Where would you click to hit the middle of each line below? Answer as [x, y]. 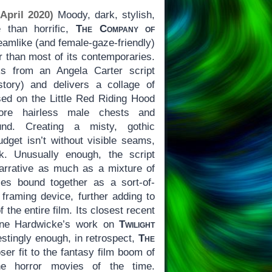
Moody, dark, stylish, [104, 15]
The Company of [115, 29]
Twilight [137, 224]
